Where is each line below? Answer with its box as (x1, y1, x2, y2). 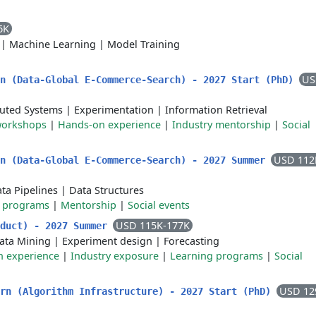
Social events (128, 198, 190, 212)
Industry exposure (71, 249, 159, 262)
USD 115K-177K (116, 219, 190, 232)
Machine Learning (9, 37, 96, 51)
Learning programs (170, 249, 263, 262)
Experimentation (74, 103, 154, 116)
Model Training (107, 37, 180, 51)
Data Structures (69, 183, 144, 197)
